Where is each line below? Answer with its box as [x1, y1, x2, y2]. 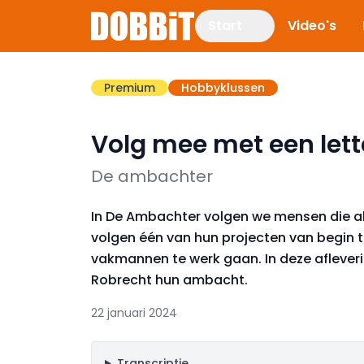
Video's [288, 16, 336, 35]
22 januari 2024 [91, 305, 177, 321]
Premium [104, 80, 155, 96]
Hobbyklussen [181, 80, 265, 96]
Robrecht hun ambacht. [91, 271, 248, 289]
